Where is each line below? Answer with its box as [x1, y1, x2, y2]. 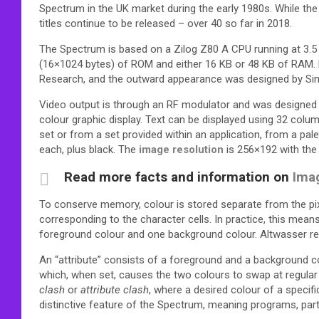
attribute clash [80, 283, 149, 296]
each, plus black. [39, 142, 115, 156]
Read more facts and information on [64, 168, 293, 185]
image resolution [139, 142, 224, 156]
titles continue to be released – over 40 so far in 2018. [39, 16, 292, 30]
